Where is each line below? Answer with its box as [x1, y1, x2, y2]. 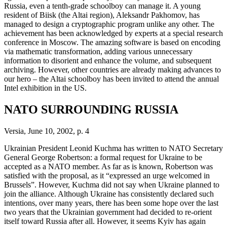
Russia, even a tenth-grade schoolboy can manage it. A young [4, 2, 201, 11]
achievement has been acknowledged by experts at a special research [4, 29, 223, 38]
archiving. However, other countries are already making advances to [4, 65, 221, 74]
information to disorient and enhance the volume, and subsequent [4, 56, 211, 65]
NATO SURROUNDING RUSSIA [4, 103, 178, 117]
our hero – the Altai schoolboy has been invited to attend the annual [4, 74, 219, 84]
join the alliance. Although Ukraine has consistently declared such [4, 190, 214, 198]
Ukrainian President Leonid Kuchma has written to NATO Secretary [4, 144, 223, 153]
